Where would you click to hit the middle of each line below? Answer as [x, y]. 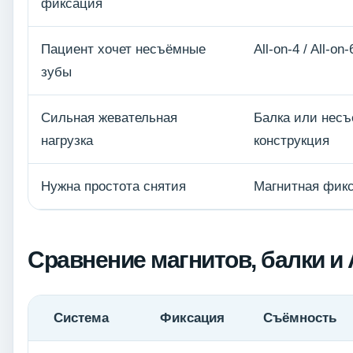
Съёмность [300, 318]
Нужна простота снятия [113, 187]
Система [81, 318]
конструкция [292, 141]
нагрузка [67, 141]
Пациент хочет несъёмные [123, 50]
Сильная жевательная [109, 118]
